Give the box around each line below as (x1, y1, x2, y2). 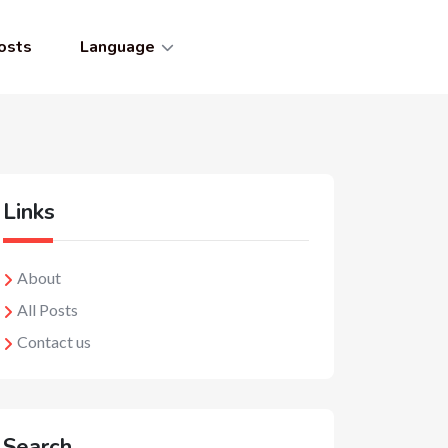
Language (79, 36, 155, 58)
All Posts (17, 300, 78, 319)
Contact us (17, 332, 91, 351)
